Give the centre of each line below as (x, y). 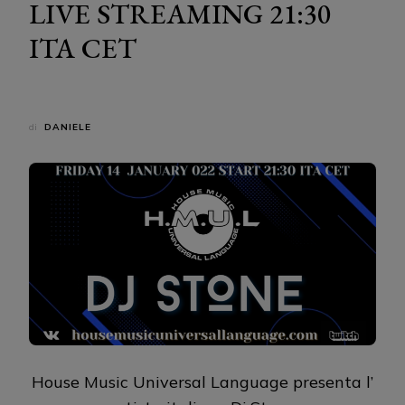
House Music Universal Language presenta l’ (202, 381)
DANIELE (68, 127)
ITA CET (83, 48)
